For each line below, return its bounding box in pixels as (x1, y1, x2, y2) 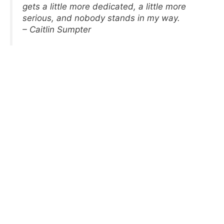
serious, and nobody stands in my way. (22, 12, 180, 23)
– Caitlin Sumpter (22, 24, 91, 34)
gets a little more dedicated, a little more (22, 1, 186, 11)
